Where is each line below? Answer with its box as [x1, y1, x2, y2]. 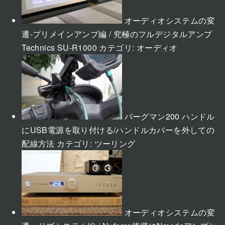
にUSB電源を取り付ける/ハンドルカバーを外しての [22, 124, 215, 136]
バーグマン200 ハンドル [124, 110, 215, 122]
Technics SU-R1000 [22, 41, 97, 53]
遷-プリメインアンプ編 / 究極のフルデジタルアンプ [22, 28, 212, 40]
